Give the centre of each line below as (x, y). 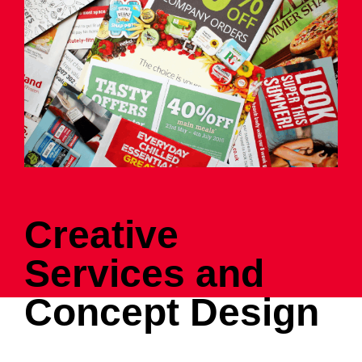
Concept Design (172, 313)
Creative (101, 235)
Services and (144, 274)
